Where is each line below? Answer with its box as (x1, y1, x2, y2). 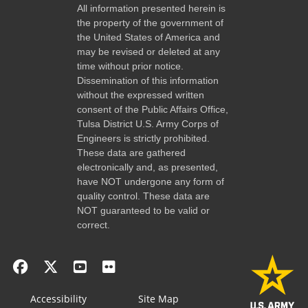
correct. (77, 219, 110, 230)
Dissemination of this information (77, 74, 219, 86)
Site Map (138, 291, 179, 305)
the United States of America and (77, 31, 220, 43)
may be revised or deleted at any (77, 45, 220, 57)
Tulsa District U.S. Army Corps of (77, 118, 219, 129)
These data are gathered (77, 146, 186, 158)
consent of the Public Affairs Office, (77, 103, 228, 115)
